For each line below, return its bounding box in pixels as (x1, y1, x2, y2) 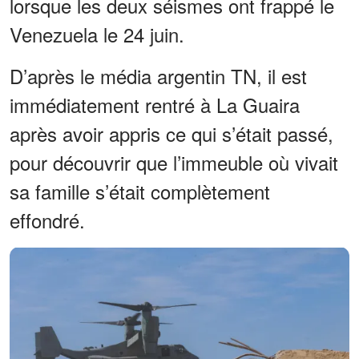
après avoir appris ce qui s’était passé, (10, 119, 333, 147)
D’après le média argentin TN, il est (10, 61, 307, 90)
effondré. (10, 205, 85, 234)
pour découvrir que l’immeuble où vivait (10, 147, 338, 176)
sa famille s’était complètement (10, 176, 270, 205)
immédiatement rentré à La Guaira (10, 90, 300, 119)
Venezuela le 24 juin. (10, 19, 184, 48)
